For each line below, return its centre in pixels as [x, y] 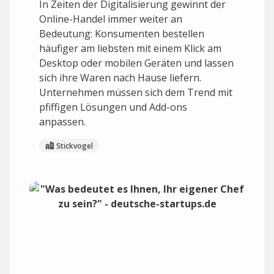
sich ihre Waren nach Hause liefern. [120, 78]
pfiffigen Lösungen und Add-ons [113, 107]
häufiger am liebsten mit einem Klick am [130, 48]
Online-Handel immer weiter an [111, 19]
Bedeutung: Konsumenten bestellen [122, 34]
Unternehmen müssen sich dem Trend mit [136, 92]
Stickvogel [75, 146]
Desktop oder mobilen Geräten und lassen [136, 63]
